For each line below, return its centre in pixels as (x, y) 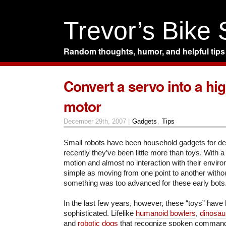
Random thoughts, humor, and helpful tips (144, 51)
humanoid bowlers (166, 213)
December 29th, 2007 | (98, 122)
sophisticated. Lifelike (100, 213)
